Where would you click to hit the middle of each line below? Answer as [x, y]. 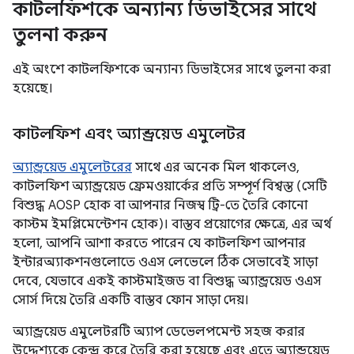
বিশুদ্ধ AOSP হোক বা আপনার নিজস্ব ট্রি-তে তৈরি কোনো [160, 205]
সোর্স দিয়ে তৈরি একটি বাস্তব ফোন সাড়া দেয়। [131, 300]
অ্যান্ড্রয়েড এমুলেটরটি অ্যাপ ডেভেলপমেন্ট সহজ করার [159, 332]
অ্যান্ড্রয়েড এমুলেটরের [72, 168]
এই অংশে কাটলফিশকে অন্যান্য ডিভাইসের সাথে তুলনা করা [171, 70]
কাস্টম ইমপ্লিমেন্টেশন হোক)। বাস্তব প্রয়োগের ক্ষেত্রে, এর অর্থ [172, 224]
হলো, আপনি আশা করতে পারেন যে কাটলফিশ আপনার [159, 243]
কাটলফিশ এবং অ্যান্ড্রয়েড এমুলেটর [129, 134]
